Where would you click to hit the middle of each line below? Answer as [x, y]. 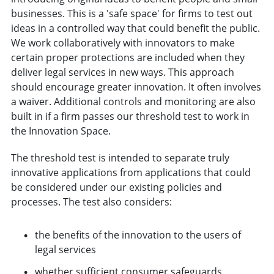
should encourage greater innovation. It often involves [136, 87]
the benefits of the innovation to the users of [138, 235]
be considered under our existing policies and [116, 187]
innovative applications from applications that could [131, 172]
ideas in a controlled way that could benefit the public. [135, 28]
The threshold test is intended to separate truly [120, 157]
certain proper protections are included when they [128, 57]
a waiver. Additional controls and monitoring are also [133, 101]
